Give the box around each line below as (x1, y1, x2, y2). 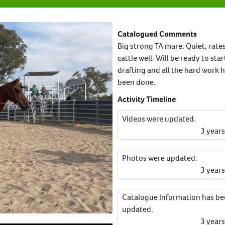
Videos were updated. (122, 114, 196, 124)
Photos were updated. (122, 153, 197, 163)
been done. (118, 77, 156, 87)
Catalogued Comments (118, 29, 197, 39)
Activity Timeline (118, 94, 176, 104)
